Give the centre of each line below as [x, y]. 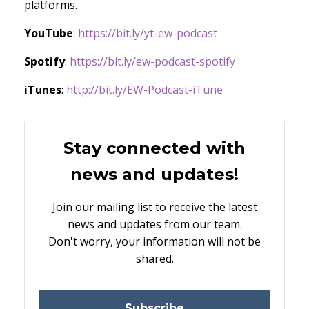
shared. [154, 258]
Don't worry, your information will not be [154, 241]
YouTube [49, 33]
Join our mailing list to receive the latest [154, 207]
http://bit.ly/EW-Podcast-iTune [144, 89]
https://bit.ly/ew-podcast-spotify [152, 61]
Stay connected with [154, 148]
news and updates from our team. [154, 224]
